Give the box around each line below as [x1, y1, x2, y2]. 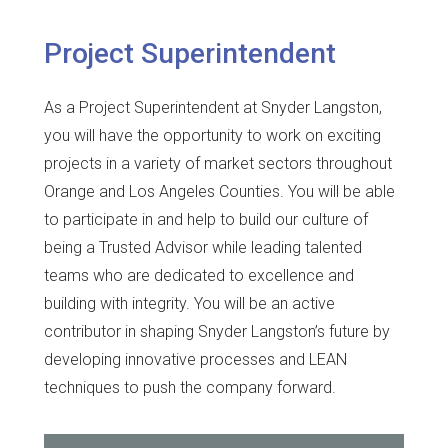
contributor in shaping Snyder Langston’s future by [44, 322, 390, 342]
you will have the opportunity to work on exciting [44, 126, 381, 146]
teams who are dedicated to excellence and [44, 266, 354, 286]
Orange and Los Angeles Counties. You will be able [44, 182, 395, 202]
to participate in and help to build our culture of [44, 210, 368, 230]
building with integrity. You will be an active [44, 294, 335, 314]
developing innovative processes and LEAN [44, 350, 347, 370]
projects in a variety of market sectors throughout [44, 154, 392, 174]
